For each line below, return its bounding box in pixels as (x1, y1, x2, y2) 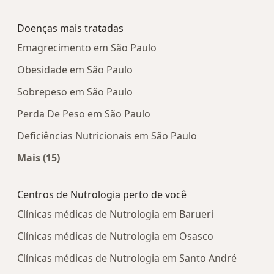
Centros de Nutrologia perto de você (17, 188, 187, 202)
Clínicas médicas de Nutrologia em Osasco (17, 229, 213, 243)
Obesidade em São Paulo (17, 63, 133, 77)
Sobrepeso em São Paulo (17, 85, 133, 99)
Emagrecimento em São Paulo (17, 41, 157, 55)
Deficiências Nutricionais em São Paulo (17, 129, 197, 143)
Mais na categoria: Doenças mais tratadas (38, 165, 243, 179)
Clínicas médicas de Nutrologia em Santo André (17, 251, 237, 265)
